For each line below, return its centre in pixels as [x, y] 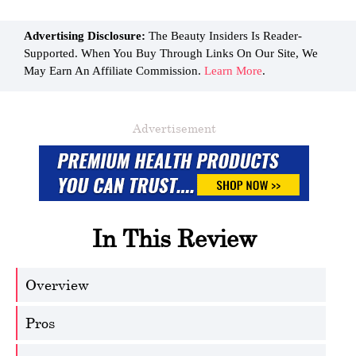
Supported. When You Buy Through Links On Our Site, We [171, 53]
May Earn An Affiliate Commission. [114, 71]
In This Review [174, 238]
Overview [57, 284]
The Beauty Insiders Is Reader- [224, 36]
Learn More [233, 71]
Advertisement [174, 128]
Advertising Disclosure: [85, 36]
